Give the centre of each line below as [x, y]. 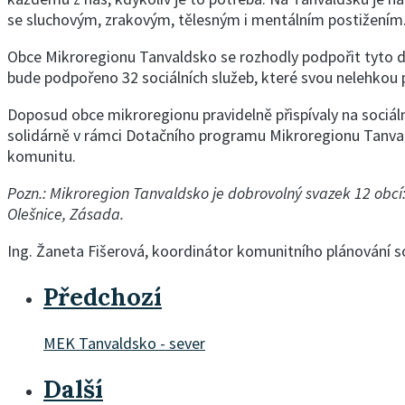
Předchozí [103, 297]
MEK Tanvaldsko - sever [124, 343]
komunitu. [42, 155]
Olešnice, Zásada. [66, 213]
